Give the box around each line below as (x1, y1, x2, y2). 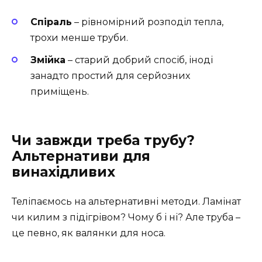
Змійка (30, 54, 65, 66)
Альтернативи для (12, 148, 150, 165)
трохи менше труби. (30, 32, 128, 43)
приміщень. (30, 86, 89, 98)
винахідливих (12, 164, 115, 181)
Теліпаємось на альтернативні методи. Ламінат (12, 196, 241, 208)
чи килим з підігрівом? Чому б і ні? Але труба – (12, 212, 240, 223)
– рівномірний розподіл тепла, (72, 16, 223, 27)
